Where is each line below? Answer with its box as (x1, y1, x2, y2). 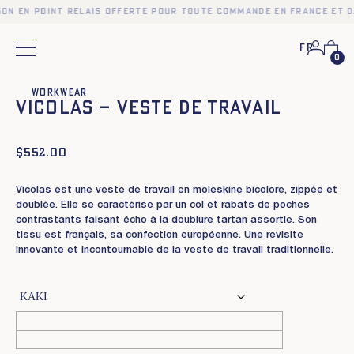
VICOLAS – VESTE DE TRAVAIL (16, 100, 281, 118)
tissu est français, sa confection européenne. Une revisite (16, 231, 303, 241)
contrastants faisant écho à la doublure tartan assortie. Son (16, 216, 317, 226)
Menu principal (15, 47, 110, 58)
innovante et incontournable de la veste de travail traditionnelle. (16, 246, 333, 256)
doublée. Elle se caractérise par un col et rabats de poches (16, 201, 310, 211)
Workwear (32, 88, 88, 97)
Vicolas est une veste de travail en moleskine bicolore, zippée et (16, 186, 337, 196)
